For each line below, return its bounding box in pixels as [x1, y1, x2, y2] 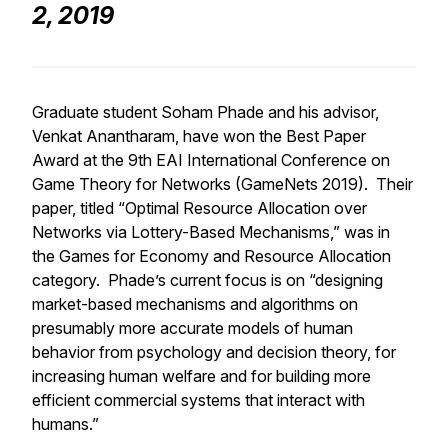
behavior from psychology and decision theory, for [32, 342, 396, 363]
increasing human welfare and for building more [32, 366, 371, 387]
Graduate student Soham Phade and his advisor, [32, 102, 379, 123]
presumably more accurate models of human [32, 318, 353, 339]
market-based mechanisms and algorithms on [32, 294, 358, 315]
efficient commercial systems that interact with [32, 390, 365, 411]
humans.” [32, 414, 99, 435]
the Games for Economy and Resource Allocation [32, 246, 391, 267]
